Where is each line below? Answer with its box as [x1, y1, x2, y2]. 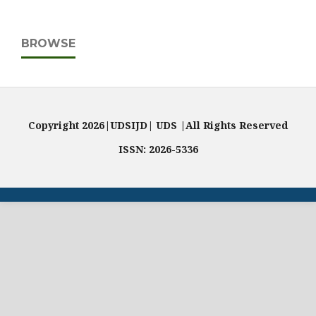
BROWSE [21, 37, 75, 50]
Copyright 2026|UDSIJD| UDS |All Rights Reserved [28, 119, 288, 132]
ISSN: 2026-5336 [118, 142, 198, 156]
